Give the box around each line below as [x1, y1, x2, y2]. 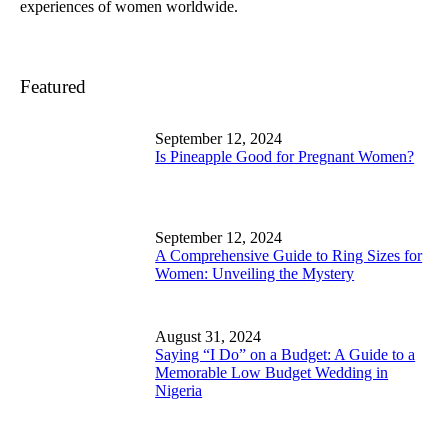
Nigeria [155, 382, 203, 400]
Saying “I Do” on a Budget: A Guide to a [155, 346, 416, 364]
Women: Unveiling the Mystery [155, 264, 355, 282]
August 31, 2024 [155, 328, 262, 346]
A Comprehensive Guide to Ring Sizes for [155, 246, 423, 264]
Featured [20, 75, 87, 97]
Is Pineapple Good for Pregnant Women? [155, 147, 415, 165]
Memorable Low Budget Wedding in [155, 364, 389, 382]
